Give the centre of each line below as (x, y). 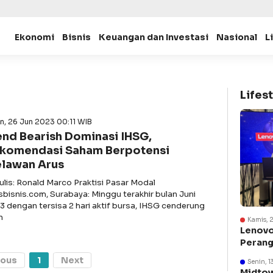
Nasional (236, 37)
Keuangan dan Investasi (153, 37)
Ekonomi (34, 37)
